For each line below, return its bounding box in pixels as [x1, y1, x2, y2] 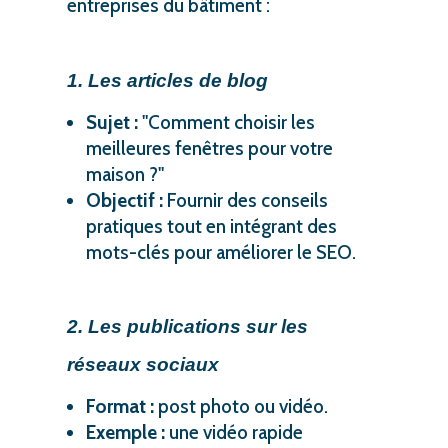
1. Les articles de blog [66, 69, 268, 91]
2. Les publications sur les [66, 315, 308, 337]
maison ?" [85, 162, 164, 186]
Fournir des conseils [162, 188, 328, 212]
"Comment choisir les [137, 110, 315, 134]
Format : [85, 394, 154, 418]
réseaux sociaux [66, 353, 219, 375]
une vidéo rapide [164, 420, 303, 444]
